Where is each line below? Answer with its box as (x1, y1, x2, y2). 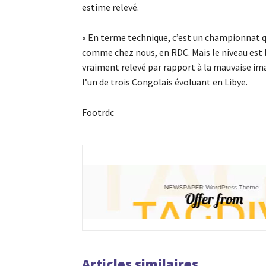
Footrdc (82, 106, 114, 119)
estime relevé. (82, 1, 139, 14)
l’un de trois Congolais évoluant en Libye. (82, 76, 248, 88)
